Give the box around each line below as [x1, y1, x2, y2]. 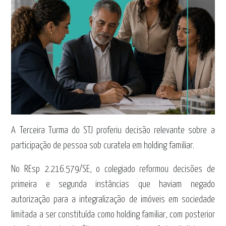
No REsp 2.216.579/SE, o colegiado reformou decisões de [11, 164, 215, 175]
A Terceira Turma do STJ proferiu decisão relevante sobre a [11, 126, 215, 136]
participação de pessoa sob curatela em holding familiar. [11, 141, 195, 151]
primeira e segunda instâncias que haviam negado [11, 180, 215, 190]
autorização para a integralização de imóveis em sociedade [11, 195, 215, 205]
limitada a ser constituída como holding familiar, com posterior [11, 210, 215, 220]
